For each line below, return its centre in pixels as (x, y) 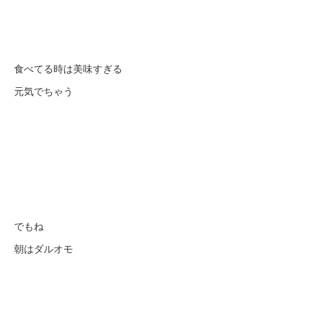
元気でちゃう (44, 91)
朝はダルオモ (44, 248)
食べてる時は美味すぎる (68, 68)
